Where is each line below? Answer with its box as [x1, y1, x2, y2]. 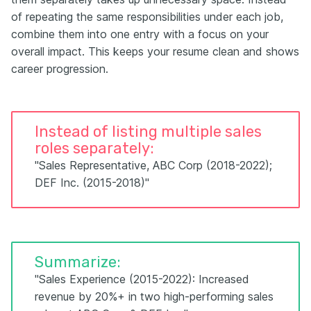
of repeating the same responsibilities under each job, [11, 9, 283, 24]
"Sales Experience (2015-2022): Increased [35, 271, 249, 286]
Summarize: [35, 252, 121, 271]
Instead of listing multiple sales [35, 121, 262, 141]
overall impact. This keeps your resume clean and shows [11, 44, 299, 58]
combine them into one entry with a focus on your [11, 26, 269, 41]
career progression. [11, 61, 108, 76]
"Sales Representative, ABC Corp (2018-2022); [35, 158, 272, 172]
